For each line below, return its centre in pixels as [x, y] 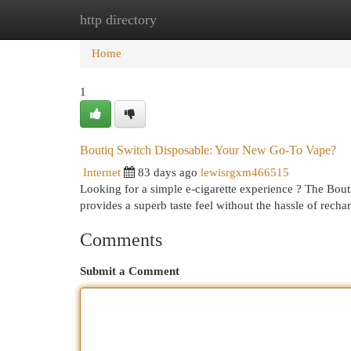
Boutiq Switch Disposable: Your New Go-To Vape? [208, 150]
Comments [121, 240]
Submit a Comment [130, 271]
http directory [118, 20]
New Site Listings [199, 20]
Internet [102, 172]
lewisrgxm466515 [245, 172]
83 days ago [168, 172]
